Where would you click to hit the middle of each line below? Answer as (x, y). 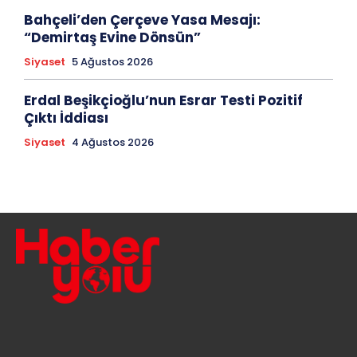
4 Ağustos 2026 (113, 143)
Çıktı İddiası (66, 118)
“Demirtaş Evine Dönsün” (112, 38)
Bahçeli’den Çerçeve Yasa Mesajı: (142, 20)
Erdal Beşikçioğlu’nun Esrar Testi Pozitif (163, 101)
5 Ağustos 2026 (112, 62)
